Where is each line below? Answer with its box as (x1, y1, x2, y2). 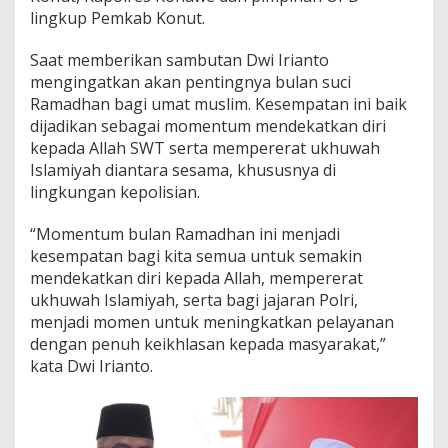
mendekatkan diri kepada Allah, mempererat (30, 267, 363, 290)
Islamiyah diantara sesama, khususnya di (30, 159, 336, 182)
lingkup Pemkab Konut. (30, 7, 205, 30)
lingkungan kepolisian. (30, 181, 200, 204)
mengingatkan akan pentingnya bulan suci (30, 71, 351, 94)
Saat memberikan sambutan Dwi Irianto (30, 49, 329, 72)
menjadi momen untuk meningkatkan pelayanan (30, 311, 394, 334)
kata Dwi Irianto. (30, 355, 153, 378)
